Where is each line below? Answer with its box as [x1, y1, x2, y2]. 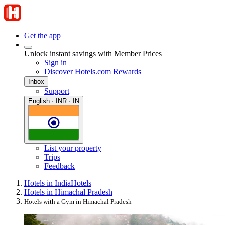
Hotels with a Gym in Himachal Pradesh [24, 198, 132, 206]
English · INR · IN [28, 97, 79, 105]
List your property [44, 144, 101, 153]
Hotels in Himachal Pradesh [24, 188, 113, 197]
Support [44, 87, 69, 95]
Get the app [24, 31, 61, 40]
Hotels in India [24, 179, 71, 188]
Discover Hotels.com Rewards [44, 67, 141, 76]
